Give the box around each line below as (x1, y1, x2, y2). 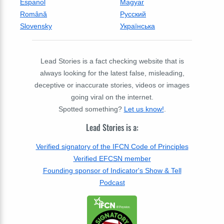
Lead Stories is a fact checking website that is (40, 57, 184, 65)
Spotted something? (58, 105, 124, 113)
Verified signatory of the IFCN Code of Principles (35, 142, 188, 150)
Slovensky (20, 22, 52, 30)
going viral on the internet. (70, 93, 153, 101)
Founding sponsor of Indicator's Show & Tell (42, 166, 181, 174)
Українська (120, 22, 155, 30)
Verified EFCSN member (73, 154, 151, 162)
